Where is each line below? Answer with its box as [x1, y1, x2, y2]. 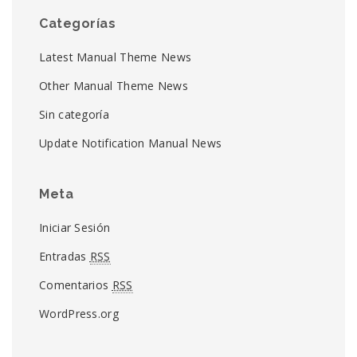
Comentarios [39, 277, 112, 292]
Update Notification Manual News [39, 135, 222, 151]
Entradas [39, 249, 90, 264]
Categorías [39, 16, 116, 31]
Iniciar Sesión [39, 220, 111, 235]
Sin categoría [39, 107, 109, 122]
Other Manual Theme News [39, 78, 188, 93]
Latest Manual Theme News [39, 49, 192, 65]
